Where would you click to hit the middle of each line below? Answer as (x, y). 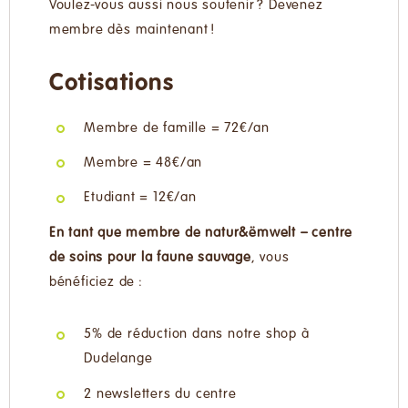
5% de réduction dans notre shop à (197, 335)
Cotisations (112, 83)
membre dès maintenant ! (132, 30)
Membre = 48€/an (143, 163)
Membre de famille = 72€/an (177, 128)
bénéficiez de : (96, 283)
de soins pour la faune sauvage (150, 258)
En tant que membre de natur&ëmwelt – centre (201, 234)
